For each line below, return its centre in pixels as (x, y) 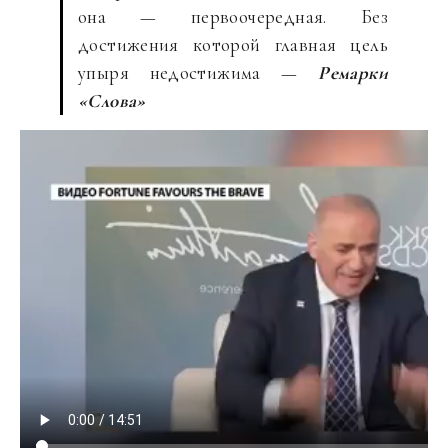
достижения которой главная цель (233, 44)
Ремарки (353, 72)
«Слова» (112, 100)
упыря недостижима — (198, 72)
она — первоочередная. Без (233, 16)
